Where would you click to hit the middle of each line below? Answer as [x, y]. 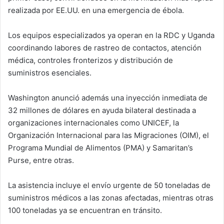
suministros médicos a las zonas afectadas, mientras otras [111, 198]
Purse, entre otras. [41, 160]
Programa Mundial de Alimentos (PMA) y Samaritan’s [100, 148]
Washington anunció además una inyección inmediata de [108, 98]
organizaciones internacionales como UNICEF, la [93, 123]
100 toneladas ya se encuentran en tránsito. [85, 210]
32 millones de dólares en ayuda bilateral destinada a [102, 110]
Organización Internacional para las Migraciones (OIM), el [108, 135]
